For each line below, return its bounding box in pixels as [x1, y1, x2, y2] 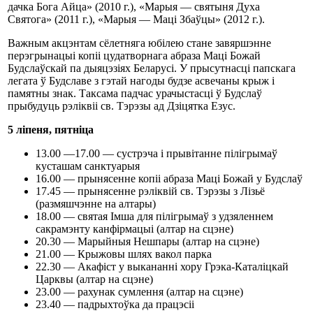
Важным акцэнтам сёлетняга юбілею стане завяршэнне [8, 37, 271, 49]
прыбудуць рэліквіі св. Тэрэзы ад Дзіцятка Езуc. [8, 100, 238, 112]
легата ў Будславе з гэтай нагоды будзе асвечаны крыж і [8, 75, 275, 87]
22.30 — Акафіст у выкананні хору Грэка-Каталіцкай [36, 261, 289, 272]
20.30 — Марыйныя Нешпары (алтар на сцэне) [36, 235, 259, 247]
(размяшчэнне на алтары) [36, 198, 156, 210]
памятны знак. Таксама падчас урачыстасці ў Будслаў [8, 87, 262, 99]
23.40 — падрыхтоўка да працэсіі [36, 298, 194, 310]
